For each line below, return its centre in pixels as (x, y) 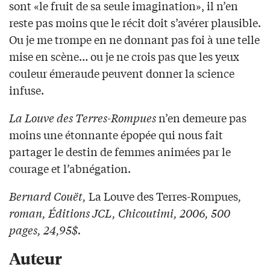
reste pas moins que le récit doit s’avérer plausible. (135, 23)
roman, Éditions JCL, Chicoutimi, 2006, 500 (120, 213)
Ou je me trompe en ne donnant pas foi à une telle (134, 39)
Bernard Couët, (49, 196)
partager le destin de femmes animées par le (120, 152)
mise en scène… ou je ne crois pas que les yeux (124, 56)
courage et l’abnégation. (70, 168)
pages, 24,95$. (45, 230)
